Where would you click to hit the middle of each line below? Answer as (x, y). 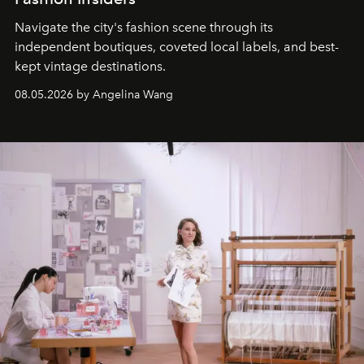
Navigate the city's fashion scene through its (144, 28)
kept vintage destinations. (90, 67)
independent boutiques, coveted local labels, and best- (177, 47)
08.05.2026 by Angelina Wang (94, 95)
